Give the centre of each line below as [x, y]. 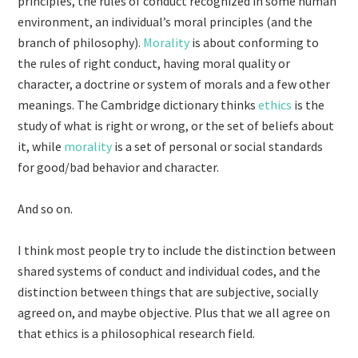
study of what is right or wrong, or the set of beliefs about [176, 125]
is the [310, 105]
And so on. [46, 209]
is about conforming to [256, 42]
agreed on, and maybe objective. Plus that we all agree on [174, 312]
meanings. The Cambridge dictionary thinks [138, 105]
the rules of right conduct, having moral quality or [154, 63]
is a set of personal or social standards [219, 146]
